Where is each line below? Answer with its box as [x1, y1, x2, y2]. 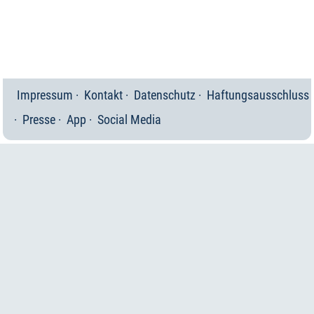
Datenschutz [134, 87, 196, 102]
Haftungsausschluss [207, 87, 309, 102]
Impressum [17, 87, 73, 102]
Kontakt [84, 87, 123, 102]
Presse [22, 111, 55, 127]
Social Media [97, 111, 161, 127]
